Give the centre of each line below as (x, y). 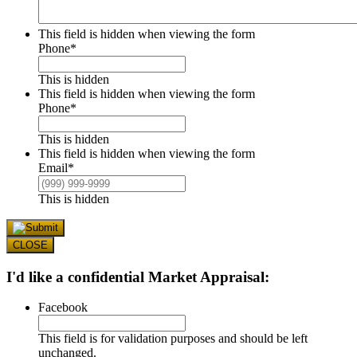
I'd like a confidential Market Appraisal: (138, 277)
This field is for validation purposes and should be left (173, 339)
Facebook (63, 308)
